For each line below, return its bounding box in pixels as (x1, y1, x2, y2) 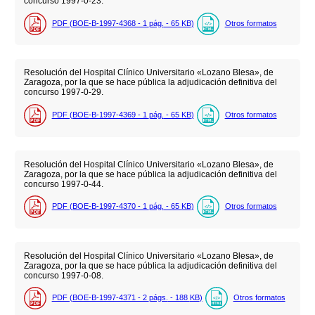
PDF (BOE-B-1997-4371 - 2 (51, 293, 149, 302)
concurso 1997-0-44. (23, 179, 103, 189)
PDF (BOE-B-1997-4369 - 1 (51, 110, 149, 119)
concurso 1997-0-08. (23, 270, 103, 281)
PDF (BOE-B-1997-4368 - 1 (51, 18, 149, 27)
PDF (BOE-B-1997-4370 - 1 (51, 201, 149, 210)
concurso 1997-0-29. (23, 87, 103, 98)
